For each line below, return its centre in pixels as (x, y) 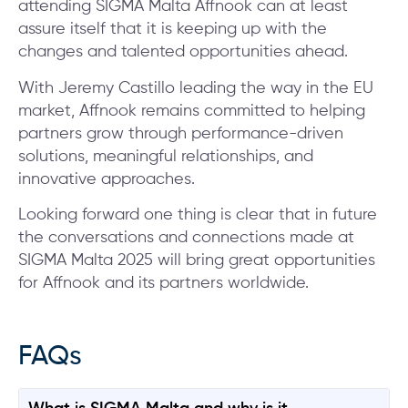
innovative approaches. (107, 179)
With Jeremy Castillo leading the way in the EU (196, 88)
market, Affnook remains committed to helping (192, 111)
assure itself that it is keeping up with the (173, 30)
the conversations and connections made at (186, 238)
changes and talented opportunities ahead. (183, 52)
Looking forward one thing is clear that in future (198, 215)
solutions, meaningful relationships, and (166, 156)
